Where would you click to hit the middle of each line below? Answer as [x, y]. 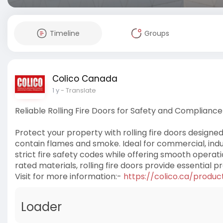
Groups [157, 33]
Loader [41, 207]
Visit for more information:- [69, 176]
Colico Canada [85, 79]
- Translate [78, 90]
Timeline [64, 33]
